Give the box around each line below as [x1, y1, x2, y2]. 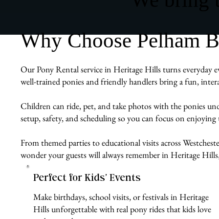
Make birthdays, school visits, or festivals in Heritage [33, 191, 209, 202]
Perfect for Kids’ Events [33, 174, 141, 184]
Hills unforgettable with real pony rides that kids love [33, 203, 211, 215]
